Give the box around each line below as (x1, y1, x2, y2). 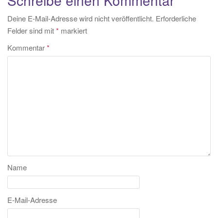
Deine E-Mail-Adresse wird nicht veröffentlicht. (7, 13, 154, 23)
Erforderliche (156, 13, 196, 23)
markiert (59, 25, 87, 36)
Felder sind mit (7, 25, 56, 36)
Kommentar (7, 42, 47, 53)
